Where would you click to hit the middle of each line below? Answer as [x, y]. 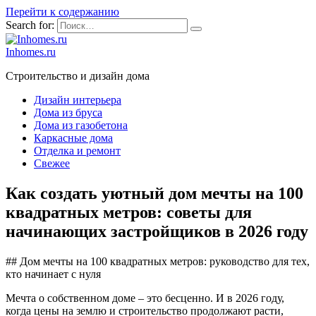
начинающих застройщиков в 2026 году [157, 231]
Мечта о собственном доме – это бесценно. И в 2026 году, [145, 298]
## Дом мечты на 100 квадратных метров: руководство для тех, [158, 261]
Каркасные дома [73, 138]
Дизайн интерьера [78, 100]
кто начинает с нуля [53, 274]
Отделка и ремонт [77, 151]
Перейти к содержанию [62, 12]
